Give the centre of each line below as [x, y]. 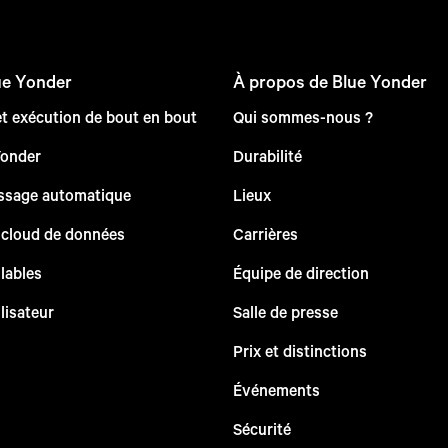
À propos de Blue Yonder [329, 80]
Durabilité [267, 155]
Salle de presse [285, 311]
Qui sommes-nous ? [302, 116]
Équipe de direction [300, 272]
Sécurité [261, 428]
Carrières [265, 233]
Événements [276, 389]
